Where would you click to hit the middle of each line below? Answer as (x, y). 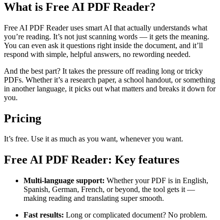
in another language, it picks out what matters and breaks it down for (110, 88)
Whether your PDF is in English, (156, 181)
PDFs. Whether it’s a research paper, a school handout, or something (110, 80)
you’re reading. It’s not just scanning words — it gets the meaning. (107, 36)
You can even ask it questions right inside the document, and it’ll (103, 45)
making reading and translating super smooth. (94, 198)
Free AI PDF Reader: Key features (93, 160)
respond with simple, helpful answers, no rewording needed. (97, 54)
